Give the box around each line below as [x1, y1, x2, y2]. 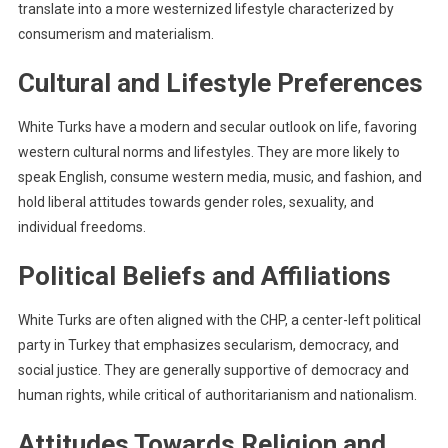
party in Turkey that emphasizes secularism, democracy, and [17, 337, 399, 354]
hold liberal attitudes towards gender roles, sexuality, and [17, 194, 374, 211]
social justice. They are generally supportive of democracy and [17, 362, 409, 379]
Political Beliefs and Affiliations [17, 261, 391, 292]
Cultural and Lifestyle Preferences [17, 68, 423, 99]
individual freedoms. [17, 219, 146, 236]
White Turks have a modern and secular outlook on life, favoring [17, 119, 417, 136]
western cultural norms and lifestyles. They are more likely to [17, 144, 400, 161]
